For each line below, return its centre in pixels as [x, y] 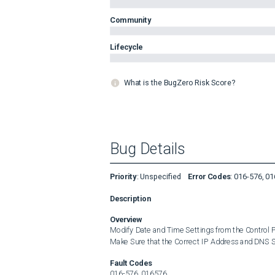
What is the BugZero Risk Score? [179, 83]
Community [131, 20]
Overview [126, 219]
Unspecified [161, 176]
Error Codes [209, 176]
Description [130, 198]
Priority [123, 176]
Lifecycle [126, 47]
